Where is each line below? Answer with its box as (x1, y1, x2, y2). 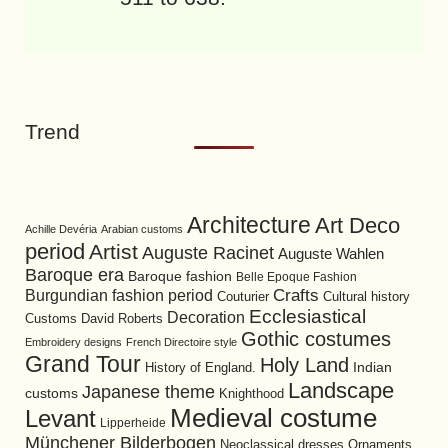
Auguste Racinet (142, 243, 274, 264)
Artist (89, 240, 138, 264)
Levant (25, 405, 96, 433)
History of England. (145, 360, 256, 376)
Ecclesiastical (249, 306, 366, 328)
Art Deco (315, 213, 400, 239)
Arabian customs (101, 223, 183, 236)
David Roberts (81, 311, 163, 327)
